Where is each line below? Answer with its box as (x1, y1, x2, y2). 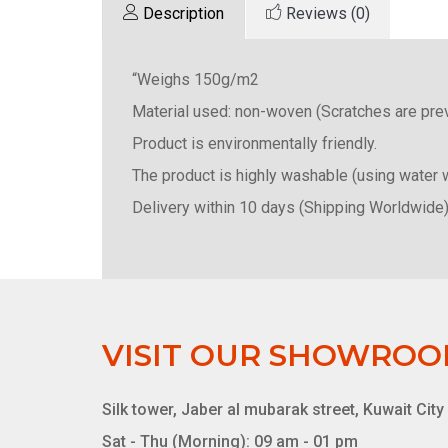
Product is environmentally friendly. (132, 134, 377, 153)
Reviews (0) (286, 4, 370, 23)
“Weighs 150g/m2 (132, 70, 259, 89)
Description (143, 4, 224, 23)
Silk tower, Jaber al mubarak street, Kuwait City (102, 399, 444, 419)
